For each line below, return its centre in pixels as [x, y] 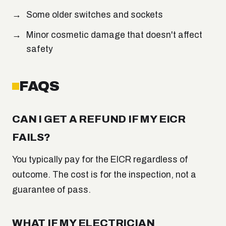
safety [40, 49]
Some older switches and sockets [95, 15]
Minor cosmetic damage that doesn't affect [114, 35]
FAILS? [31, 137]
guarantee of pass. [51, 190]
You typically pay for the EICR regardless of [100, 160]
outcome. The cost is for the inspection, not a [104, 175]
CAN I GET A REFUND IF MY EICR [99, 119]
